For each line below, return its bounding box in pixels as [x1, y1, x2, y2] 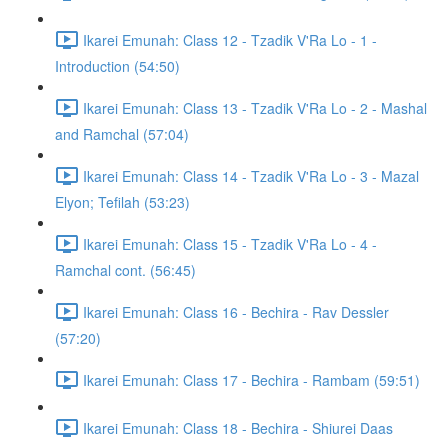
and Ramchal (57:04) [55, 124, 189, 144]
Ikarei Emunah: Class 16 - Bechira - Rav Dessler [83, 301, 389, 322]
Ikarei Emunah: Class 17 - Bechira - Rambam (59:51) [83, 369, 420, 390]
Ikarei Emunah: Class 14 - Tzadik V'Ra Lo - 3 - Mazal [83, 165, 419, 186]
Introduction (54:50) [55, 56, 180, 76]
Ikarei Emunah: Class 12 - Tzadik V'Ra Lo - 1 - [83, 29, 377, 50]
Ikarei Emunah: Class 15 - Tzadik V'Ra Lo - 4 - [83, 233, 377, 254]
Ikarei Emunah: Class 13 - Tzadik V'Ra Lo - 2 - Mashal [83, 97, 427, 118]
